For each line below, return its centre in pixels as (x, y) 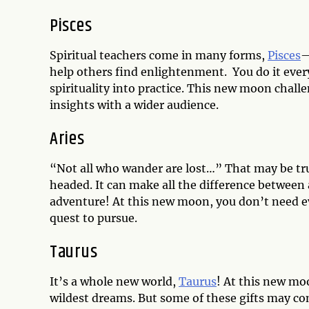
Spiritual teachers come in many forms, (159, 56)
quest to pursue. (93, 218)
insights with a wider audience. (134, 105)
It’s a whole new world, (114, 282)
